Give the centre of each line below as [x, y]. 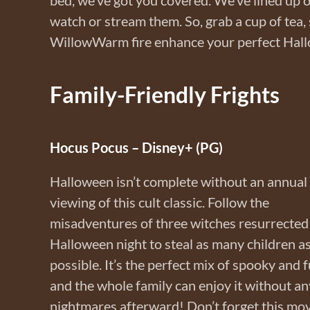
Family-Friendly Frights [165, 94]
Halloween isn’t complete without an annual [179, 181]
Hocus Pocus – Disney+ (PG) [136, 147]
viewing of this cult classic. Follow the [159, 202]
